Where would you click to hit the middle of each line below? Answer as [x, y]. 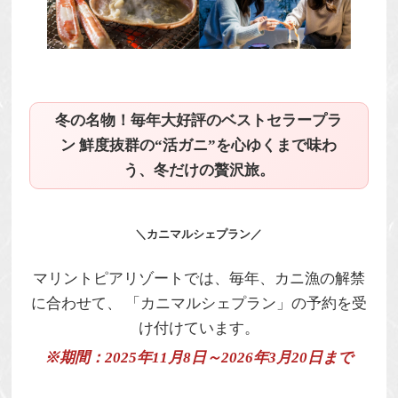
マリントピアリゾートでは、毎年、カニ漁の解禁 [199, 279]
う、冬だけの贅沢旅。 [199, 171]
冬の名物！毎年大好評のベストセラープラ [199, 121]
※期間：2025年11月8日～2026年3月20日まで [199, 358]
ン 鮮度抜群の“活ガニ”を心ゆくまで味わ [199, 146]
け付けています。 [199, 329]
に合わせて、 [78, 304]
